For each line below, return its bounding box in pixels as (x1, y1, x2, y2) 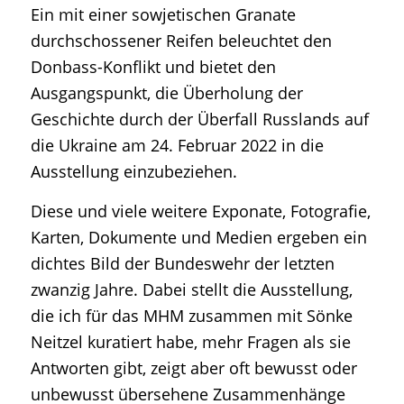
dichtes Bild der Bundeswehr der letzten (30, 252, 335, 274)
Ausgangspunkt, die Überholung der (30, 81, 303, 104)
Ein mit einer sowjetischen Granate (30, 3, 296, 25)
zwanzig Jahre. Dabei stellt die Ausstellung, (30, 278, 353, 300)
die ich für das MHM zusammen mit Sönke (30, 304, 353, 326)
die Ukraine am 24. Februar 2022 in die (30, 133, 324, 156)
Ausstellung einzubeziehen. (30, 160, 237, 182)
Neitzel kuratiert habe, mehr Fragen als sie (30, 330, 351, 353)
